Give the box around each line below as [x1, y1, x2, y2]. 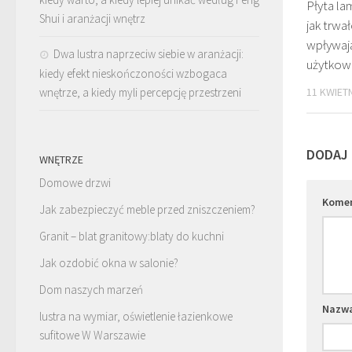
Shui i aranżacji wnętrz [39, 10, 145, 26]
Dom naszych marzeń [39, 281, 143, 297]
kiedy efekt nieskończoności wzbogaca [39, 65, 227, 81]
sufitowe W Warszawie [39, 327, 145, 343]
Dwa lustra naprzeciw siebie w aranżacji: [53, 46, 244, 61]
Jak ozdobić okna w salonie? [39, 255, 178, 270]
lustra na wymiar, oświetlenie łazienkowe [39, 308, 233, 324]
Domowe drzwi [39, 174, 111, 190]
